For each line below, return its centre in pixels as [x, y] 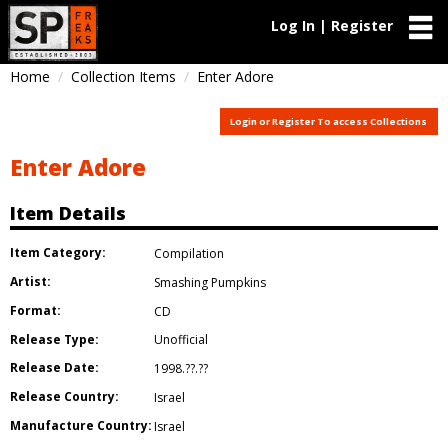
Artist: [30, 281]
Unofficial [181, 340]
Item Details [68, 213]
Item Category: [58, 253]
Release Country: [64, 397]
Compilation [189, 253]
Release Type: [54, 339]
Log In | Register [332, 25]
